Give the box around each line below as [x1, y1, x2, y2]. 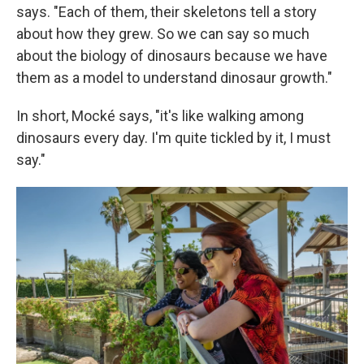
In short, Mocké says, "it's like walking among [16, 107, 304, 124]
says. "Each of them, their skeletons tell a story [16, 3, 317, 20]
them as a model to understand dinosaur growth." [16, 69, 332, 86]
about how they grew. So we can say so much [16, 25, 310, 42]
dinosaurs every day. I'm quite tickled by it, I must [16, 129, 331, 146]
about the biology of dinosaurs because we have [16, 47, 327, 64]
